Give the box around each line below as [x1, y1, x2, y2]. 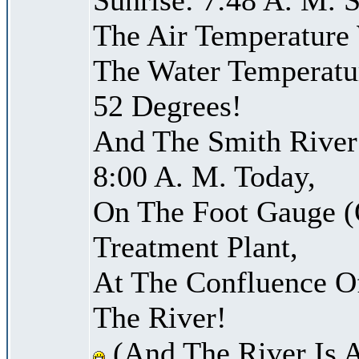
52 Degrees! [93, 88, 242, 123]
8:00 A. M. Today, [93, 159, 316, 193]
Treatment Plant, [93, 229, 298, 264]
